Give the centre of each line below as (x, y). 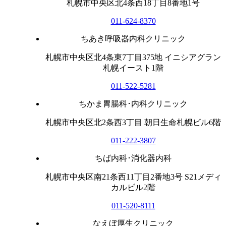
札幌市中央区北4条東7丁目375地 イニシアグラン (133, 57)
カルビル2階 (133, 187)
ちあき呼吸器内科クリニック (133, 38)
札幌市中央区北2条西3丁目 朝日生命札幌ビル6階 (133, 122)
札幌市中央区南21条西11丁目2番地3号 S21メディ (133, 177)
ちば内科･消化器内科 (133, 158)
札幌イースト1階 (133, 68)
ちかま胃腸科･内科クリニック (133, 103)
